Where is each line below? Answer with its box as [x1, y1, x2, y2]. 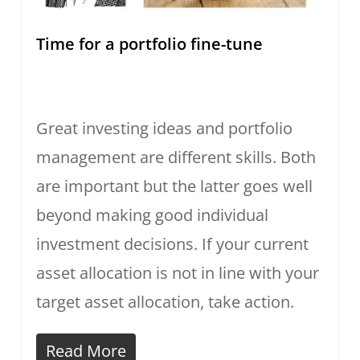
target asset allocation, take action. [35, 290, 294, 313]
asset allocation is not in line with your [35, 261, 319, 284]
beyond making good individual [35, 203, 268, 226]
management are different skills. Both [35, 145, 316, 168]
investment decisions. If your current [35, 232, 309, 255]
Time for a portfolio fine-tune [35, 32, 263, 55]
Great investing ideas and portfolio [35, 117, 292, 139]
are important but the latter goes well [35, 174, 313, 197]
